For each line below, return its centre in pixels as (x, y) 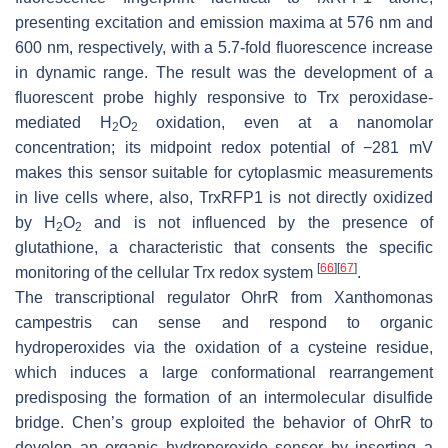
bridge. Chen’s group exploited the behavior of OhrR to (224, 423)
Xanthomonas (383, 298)
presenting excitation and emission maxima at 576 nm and (224, 23)
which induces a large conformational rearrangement (224, 373)
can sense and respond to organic (262, 323)
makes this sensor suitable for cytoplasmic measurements (224, 173)
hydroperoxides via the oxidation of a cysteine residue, (224, 348)
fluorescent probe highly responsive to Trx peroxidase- (224, 98)
